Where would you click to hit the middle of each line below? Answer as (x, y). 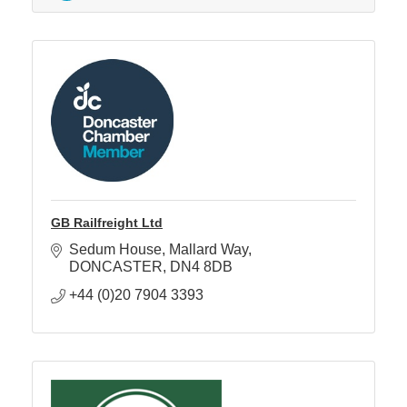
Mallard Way (208, 249)
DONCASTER (116, 266)
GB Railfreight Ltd (107, 222)
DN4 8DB (201, 266)
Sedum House (115, 249)
